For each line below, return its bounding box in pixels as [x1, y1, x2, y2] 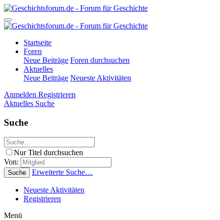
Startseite [24, 38, 52, 47]
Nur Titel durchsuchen [14, 148, 83, 157]
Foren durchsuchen [70, 56, 130, 64]
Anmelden [4, 90, 36, 99]
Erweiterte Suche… [32, 168, 93, 177]
